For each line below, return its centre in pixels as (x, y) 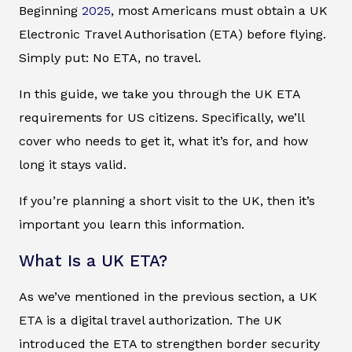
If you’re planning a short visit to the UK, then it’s (167, 201)
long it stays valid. (73, 165)
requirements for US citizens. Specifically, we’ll (161, 118)
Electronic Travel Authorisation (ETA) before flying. (172, 35)
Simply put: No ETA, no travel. (110, 58)
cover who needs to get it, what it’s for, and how (163, 141)
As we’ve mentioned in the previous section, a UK (168, 297)
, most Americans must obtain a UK (219, 11)
